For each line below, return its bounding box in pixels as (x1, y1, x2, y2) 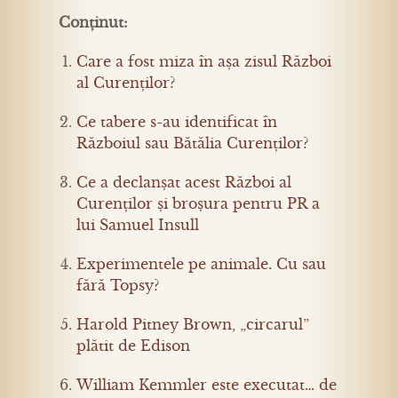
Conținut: (59, 13, 128, 31)
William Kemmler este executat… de (76, 376, 337, 394)
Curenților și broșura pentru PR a (76, 195, 320, 212)
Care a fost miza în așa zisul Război (76, 52, 331, 70)
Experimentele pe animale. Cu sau (76, 255, 326, 273)
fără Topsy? (76, 276, 159, 294)
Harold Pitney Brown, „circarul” (76, 315, 309, 333)
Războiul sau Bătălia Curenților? (76, 134, 308, 152)
